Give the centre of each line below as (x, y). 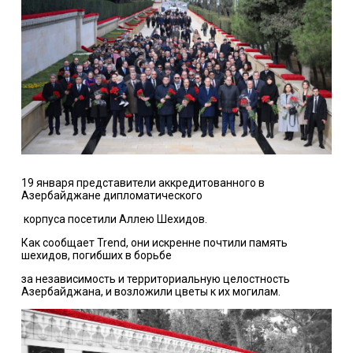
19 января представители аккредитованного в (143, 183)
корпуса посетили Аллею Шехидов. (115, 219)
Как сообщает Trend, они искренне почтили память (154, 243)
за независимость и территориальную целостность (155, 279)
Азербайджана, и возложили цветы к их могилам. (150, 292)
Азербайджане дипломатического (111, 196)
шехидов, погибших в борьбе (96, 256)
